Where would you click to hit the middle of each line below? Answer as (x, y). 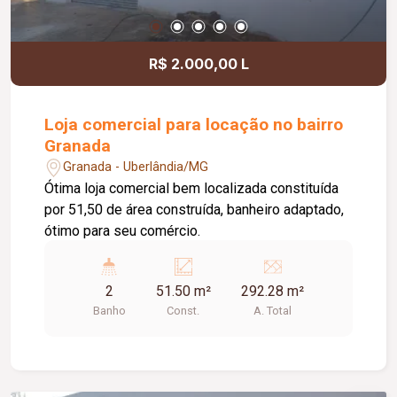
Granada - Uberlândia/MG (136, 167)
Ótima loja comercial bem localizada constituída (192, 188)
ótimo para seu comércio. (123, 230)
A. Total (273, 310)
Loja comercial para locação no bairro (194, 124)
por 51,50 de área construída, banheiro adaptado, (195, 209)
